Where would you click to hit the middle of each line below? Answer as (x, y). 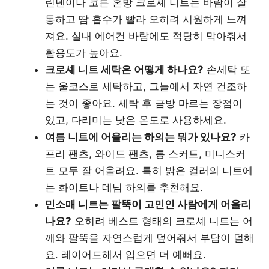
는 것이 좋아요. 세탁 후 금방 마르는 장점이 (144, 103)
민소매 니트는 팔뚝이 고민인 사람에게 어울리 (148, 204)
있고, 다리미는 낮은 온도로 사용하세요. (136, 120)
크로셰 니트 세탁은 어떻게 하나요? (124, 69)
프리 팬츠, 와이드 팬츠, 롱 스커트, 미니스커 (145, 153)
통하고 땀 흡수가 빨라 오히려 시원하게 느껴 (146, 19)
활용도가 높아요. (84, 53)
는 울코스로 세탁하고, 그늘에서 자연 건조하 (146, 86)
